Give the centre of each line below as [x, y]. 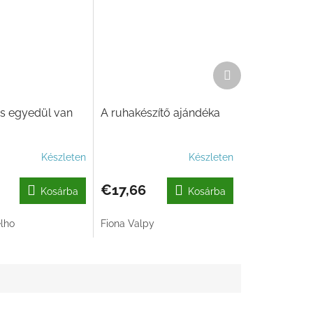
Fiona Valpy [128, 224]
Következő [254, 67]
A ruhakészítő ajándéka [161, 113]
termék [246, 81]
